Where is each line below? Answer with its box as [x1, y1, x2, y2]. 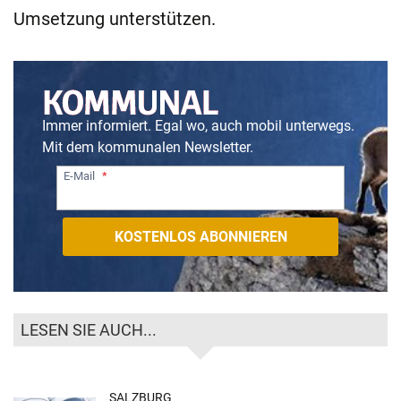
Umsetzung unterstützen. [13, 8, 216, 30]
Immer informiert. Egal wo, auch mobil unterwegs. [42, 117, 354, 135]
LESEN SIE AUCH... [21, 320, 157, 340]
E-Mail [64, 168, 95, 183]
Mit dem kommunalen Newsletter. [42, 139, 253, 157]
